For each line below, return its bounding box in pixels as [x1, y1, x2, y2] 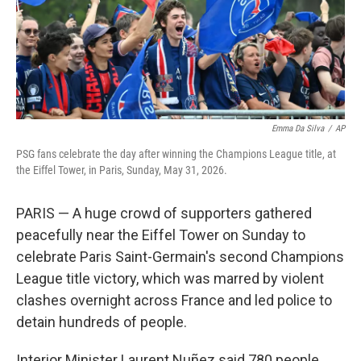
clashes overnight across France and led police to [16, 292, 332, 309]
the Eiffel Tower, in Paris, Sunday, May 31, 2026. [16, 164, 227, 176]
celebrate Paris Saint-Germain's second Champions [16, 248, 344, 265]
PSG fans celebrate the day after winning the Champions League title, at [16, 147, 336, 160]
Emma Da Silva [272, 123, 324, 134]
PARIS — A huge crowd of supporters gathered [16, 205, 312, 222]
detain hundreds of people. [16, 313, 187, 330]
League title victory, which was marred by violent [16, 270, 324, 287]
